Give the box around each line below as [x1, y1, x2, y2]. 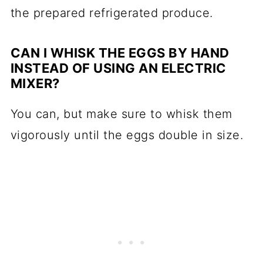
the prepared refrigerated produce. [10, 5, 213, 20]
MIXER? [10, 75, 60, 91]
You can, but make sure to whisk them [10, 106, 232, 121]
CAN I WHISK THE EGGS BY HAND [10, 45, 230, 60]
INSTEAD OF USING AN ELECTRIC [10, 60, 227, 76]
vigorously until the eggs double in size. [10, 127, 244, 142]
